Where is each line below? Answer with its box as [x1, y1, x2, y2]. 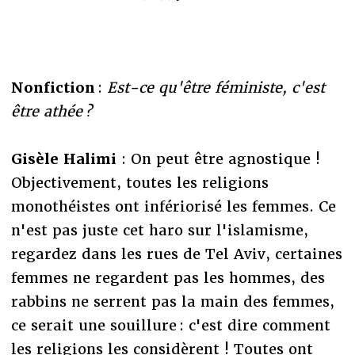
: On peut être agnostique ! [120, 149, 320, 168]
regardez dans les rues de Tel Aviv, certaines [10, 244, 342, 263]
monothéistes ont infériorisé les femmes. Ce [10, 197, 336, 216]
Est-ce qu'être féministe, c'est [106, 78, 325, 97]
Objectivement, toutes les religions [10, 173, 269, 192]
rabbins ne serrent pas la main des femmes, [10, 292, 334, 311]
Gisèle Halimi [10, 149, 121, 168]
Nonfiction [10, 78, 95, 97]
